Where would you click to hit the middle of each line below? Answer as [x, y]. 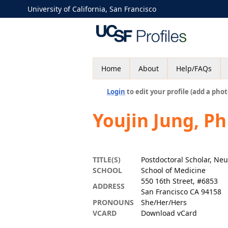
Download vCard [169, 213]
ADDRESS [109, 186]
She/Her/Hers [164, 202]
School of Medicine [173, 170]
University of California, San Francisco [92, 9]
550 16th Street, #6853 [179, 181]
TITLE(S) [107, 160]
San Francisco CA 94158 [181, 192]
